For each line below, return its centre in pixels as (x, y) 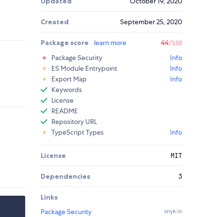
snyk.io (173, 211)
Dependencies (65, 177)
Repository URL (74, 122)
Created (55, 22)
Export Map (69, 79)
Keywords (67, 90)
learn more (110, 43)
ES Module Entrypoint (84, 69)
